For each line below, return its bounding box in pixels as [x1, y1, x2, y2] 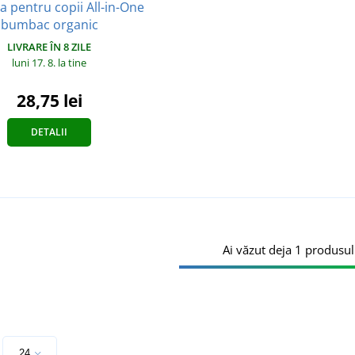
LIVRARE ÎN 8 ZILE [7, 40, 91, 55]
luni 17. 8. [12, 55, 58, 71]
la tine [58, 55, 86, 71]
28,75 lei [16, 90, 82, 113]
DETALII [31, 125, 67, 139]
